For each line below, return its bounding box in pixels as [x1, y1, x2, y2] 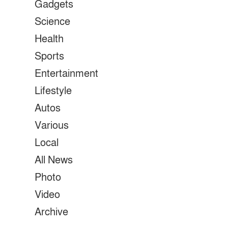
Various [35, 119, 69, 132]
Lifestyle [35, 84, 72, 98]
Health [35, 33, 64, 46]
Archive [35, 206, 68, 219]
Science [35, 15, 70, 28]
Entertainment [35, 67, 98, 80]
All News [35, 154, 73, 167]
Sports [35, 50, 64, 63]
